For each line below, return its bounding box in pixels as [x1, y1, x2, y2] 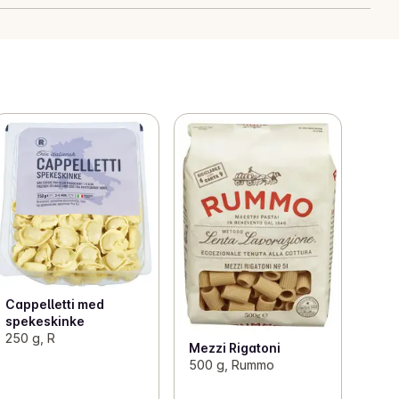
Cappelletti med [5, 296, 105, 312]
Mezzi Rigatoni [188, 339, 281, 355]
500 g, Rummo [188, 356, 274, 372]
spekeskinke [5, 313, 85, 329]
